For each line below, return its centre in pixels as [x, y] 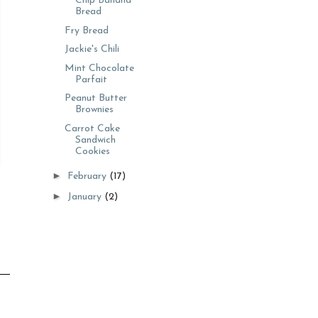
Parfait [91, 79]
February [88, 176]
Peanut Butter [95, 98]
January [86, 197]
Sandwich [95, 140]
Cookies [92, 151]
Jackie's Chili [92, 49]
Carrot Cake [92, 128]
